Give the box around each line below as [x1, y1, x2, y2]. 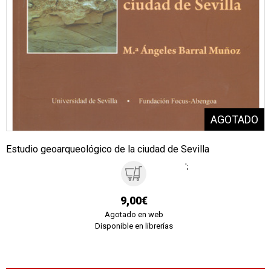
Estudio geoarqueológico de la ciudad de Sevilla [6, 143, 209, 155]
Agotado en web [104, 209, 163, 219]
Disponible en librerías [94, 221, 173, 230]
